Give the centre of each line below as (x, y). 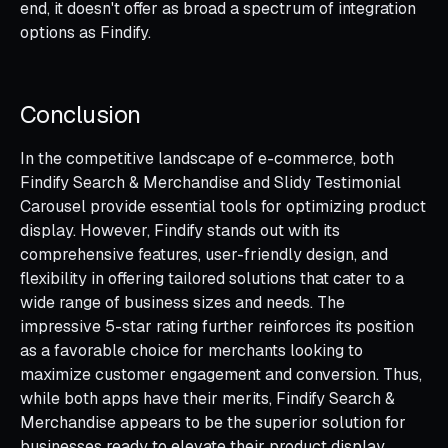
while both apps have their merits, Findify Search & (207, 398)
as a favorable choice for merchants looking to (191, 350)
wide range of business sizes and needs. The (182, 302)
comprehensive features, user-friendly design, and (204, 254)
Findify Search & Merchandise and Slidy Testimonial (210, 182)
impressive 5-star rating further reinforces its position (217, 326)
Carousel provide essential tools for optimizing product (223, 206)
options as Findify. (85, 32)
